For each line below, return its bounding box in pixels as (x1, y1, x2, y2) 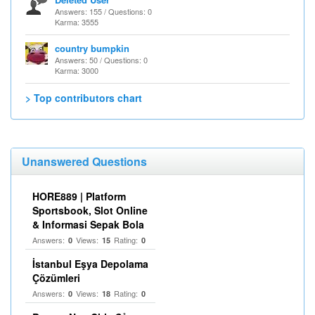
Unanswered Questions (22, 153, 147, 169)
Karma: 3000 (55, 65, 98, 76)
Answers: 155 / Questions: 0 (55, 6, 152, 17)
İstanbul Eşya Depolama (32, 257, 148, 271)
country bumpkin (55, 41, 129, 55)
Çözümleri (32, 271, 80, 285)
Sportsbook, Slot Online (32, 203, 148, 217)
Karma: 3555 (55, 16, 98, 27)
